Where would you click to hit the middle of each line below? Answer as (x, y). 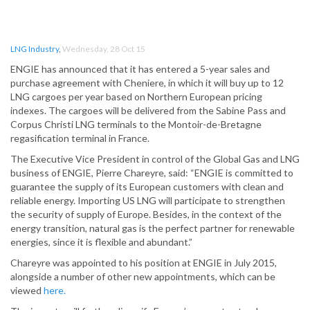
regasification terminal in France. (80, 138)
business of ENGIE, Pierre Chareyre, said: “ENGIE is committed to (152, 173)
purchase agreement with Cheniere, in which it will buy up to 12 (147, 83)
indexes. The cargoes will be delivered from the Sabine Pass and (148, 111)
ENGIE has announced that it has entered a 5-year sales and (140, 69)
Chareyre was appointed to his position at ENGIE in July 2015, (144, 263)
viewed (27, 291)
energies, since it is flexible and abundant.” (101, 242)
